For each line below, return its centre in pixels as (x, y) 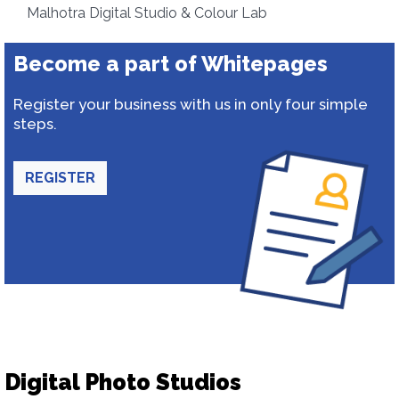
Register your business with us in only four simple (191, 104)
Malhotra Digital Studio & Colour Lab (147, 13)
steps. (35, 124)
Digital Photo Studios (123, 382)
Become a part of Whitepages (171, 64)
